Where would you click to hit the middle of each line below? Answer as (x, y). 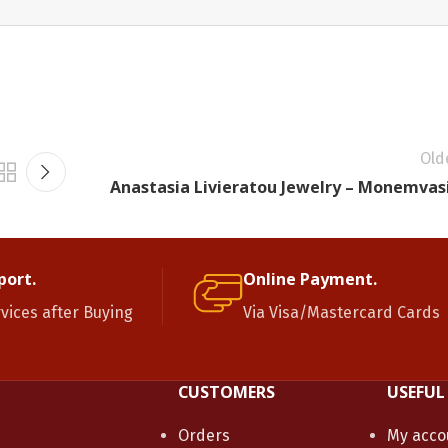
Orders (203, 435)
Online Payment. (310, 278)
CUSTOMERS (226, 391)
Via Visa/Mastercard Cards (341, 312)
